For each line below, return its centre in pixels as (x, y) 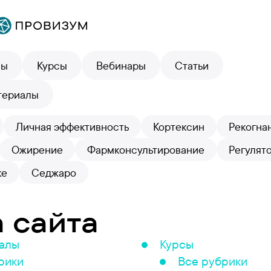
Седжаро (54, 172)
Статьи (192, 65)
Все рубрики (213, 261)
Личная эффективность (72, 126)
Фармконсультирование (146, 149)
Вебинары (121, 65)
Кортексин (179, 126)
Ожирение (37, 149)
